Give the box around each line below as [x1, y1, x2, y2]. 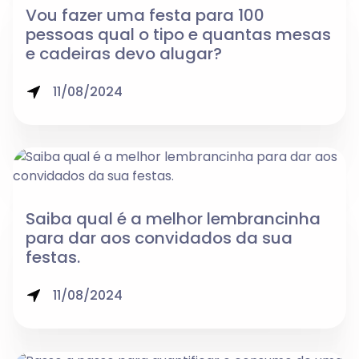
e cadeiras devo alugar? [26, 42, 222, 65]
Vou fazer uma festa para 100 [26, 3, 264, 26]
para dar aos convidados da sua [26, 227, 292, 250]
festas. [26, 246, 80, 269]
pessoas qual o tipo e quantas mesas [26, 22, 331, 46]
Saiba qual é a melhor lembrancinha [26, 208, 321, 231]
